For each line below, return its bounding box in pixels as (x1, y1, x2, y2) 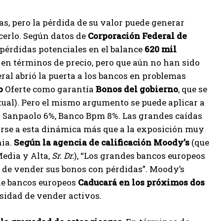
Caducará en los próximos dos (78, 177, 205, 188)
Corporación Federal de (88, 30, 187, 41)
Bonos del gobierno (96, 83, 178, 95)
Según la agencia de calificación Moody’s (14, 137, 189, 148)
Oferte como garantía (3, 83, 96, 95)
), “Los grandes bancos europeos (74, 150, 205, 161)
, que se (178, 83, 207, 95)
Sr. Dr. (52, 150, 74, 161)
